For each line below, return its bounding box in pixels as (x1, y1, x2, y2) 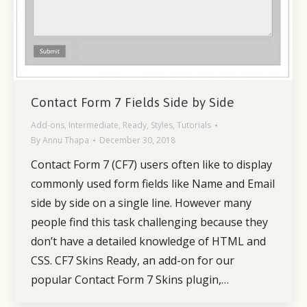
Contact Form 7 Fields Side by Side (31, 95, 234, 110)
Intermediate (69, 119, 119, 132)
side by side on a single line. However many (31, 195, 251, 211)
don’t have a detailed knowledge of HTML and (31, 234, 266, 249)
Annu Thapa (42, 134, 89, 147)
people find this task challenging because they (31, 214, 268, 230)
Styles (151, 119, 173, 132)
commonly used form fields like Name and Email (31, 176, 275, 192)
